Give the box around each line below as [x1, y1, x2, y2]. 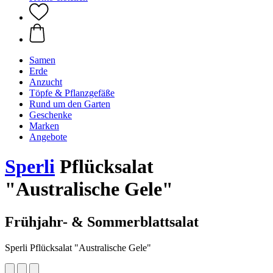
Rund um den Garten [29, 99, 110, 109]
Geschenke [29, 110, 72, 120]
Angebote [29, 132, 67, 142]
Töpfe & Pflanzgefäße [29, 88, 115, 98]
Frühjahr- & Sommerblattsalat [5, 213, 199, 230]
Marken [29, 121, 59, 131]
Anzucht [29, 77, 62, 87]
